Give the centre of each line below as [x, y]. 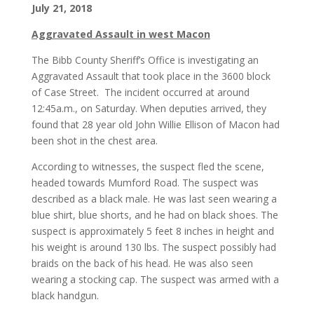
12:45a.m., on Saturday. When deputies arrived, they [149, 109]
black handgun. [65, 296]
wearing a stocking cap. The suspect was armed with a [155, 280]
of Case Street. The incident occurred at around [140, 93]
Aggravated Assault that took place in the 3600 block [151, 76]
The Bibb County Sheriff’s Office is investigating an [145, 60]
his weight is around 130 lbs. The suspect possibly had [153, 247]
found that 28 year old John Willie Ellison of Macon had [155, 125]
